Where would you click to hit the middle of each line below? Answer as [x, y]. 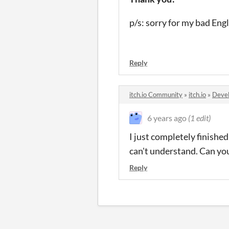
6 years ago [167, 118]
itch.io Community [156, 95]
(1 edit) [199, 118]
